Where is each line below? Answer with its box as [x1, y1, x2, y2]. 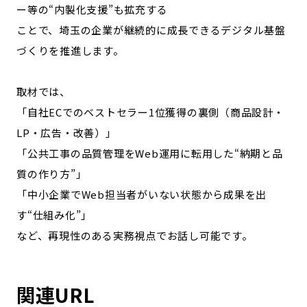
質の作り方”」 [16, 167, 87, 181]
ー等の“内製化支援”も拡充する [16, 2, 168, 16]
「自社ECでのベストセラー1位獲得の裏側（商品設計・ [16, 105, 284, 119]
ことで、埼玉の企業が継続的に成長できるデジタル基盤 [16, 23, 286, 37]
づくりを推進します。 [16, 43, 124, 58]
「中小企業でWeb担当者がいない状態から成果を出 [16, 187, 267, 201]
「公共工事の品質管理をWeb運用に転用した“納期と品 [16, 146, 283, 160]
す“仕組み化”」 [16, 208, 92, 222]
